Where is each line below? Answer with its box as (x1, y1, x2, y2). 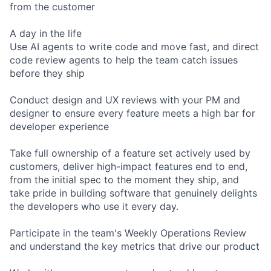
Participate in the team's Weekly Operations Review (10, 227, 246, 240)
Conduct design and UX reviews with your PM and (10, 94, 240, 106)
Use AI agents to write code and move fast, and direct (10, 41, 259, 53)
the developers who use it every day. (10, 200, 178, 213)
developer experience (10, 120, 109, 133)
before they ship (10, 67, 85, 80)
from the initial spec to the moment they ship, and (10, 174, 239, 186)
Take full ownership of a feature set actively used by (10, 147, 250, 160)
